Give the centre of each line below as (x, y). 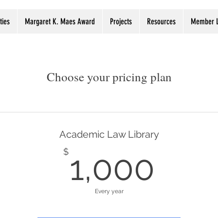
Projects (121, 21)
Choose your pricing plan (109, 77)
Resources (161, 21)
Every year (109, 191)
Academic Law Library (109, 134)
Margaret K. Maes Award (60, 21)
